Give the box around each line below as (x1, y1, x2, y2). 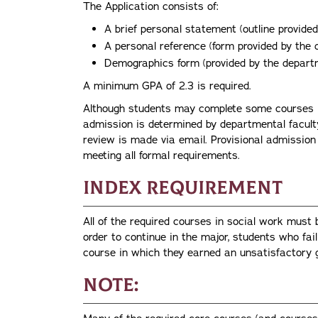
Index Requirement (83, 176, 283, 199)
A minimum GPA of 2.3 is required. (83, 78, 251, 93)
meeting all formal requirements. (83, 148, 240, 163)
